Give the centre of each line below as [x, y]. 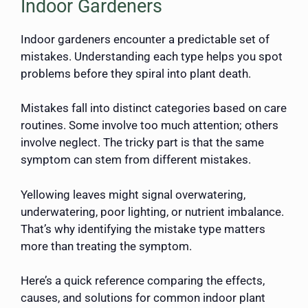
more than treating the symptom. [106, 246]
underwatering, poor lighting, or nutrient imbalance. [152, 211]
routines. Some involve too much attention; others [150, 125]
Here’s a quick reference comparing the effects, [143, 281]
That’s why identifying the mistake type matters [143, 229]
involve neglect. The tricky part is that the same [142, 143]
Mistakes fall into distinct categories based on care [154, 108]
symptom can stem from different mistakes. [136, 160]
